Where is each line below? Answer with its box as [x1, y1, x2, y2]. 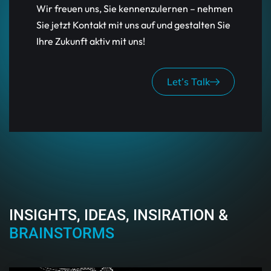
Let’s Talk [167, 76, 210, 88]
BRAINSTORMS [9, 224, 114, 243]
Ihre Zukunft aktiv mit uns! [36, 35, 147, 48]
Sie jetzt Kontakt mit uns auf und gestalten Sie [36, 19, 230, 31]
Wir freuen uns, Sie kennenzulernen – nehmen [36, 2, 233, 15]
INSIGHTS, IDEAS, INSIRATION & [9, 206, 228, 224]
